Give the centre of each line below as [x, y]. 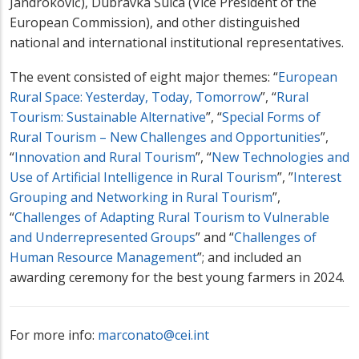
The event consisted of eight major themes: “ [144, 77]
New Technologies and [280, 157]
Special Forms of [271, 117]
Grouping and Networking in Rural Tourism [141, 198]
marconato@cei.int [153, 335]
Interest [317, 177]
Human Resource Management [103, 258]
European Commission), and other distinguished [155, 23]
